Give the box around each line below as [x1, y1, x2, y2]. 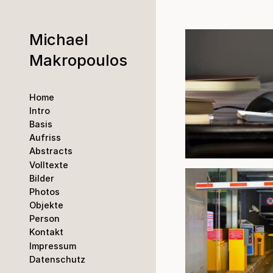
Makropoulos [29, 51, 127, 69]
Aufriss [29, 132, 61, 143]
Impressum [29, 240, 76, 251]
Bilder [29, 172, 54, 183]
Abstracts [29, 146, 73, 157]
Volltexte [29, 159, 68, 170]
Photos [29, 186, 60, 197]
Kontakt [29, 227, 63, 238]
